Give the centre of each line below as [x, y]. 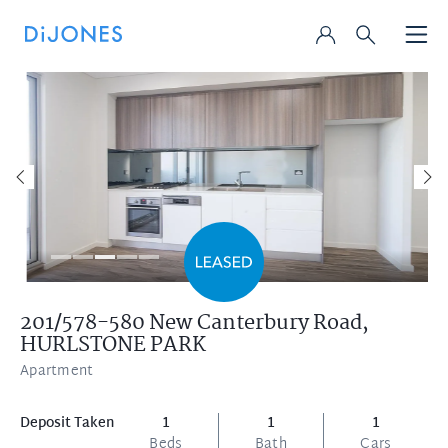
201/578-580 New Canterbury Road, [194, 323]
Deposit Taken [67, 423]
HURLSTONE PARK [113, 345]
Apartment [57, 371]
